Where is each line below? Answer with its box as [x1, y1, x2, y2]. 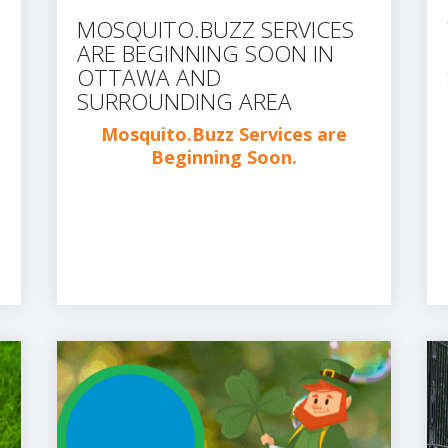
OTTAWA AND [77, 62, 221, 93]
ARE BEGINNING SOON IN [77, 38, 334, 69]
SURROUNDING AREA [77, 86, 292, 117]
